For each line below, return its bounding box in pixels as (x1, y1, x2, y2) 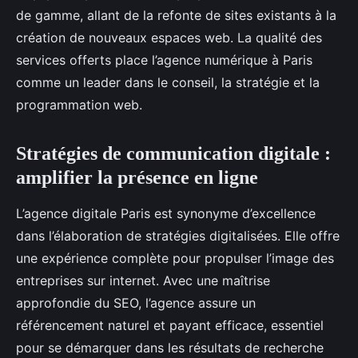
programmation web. (16, 97, 142, 113)
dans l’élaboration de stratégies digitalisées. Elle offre (16, 228, 340, 245)
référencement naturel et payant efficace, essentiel (16, 317, 324, 334)
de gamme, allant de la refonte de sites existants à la (16, 7, 336, 24)
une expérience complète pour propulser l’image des (16, 250, 334, 267)
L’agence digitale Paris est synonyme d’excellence (16, 205, 316, 222)
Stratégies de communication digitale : (16, 143, 331, 165)
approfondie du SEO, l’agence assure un (16, 295, 256, 312)
